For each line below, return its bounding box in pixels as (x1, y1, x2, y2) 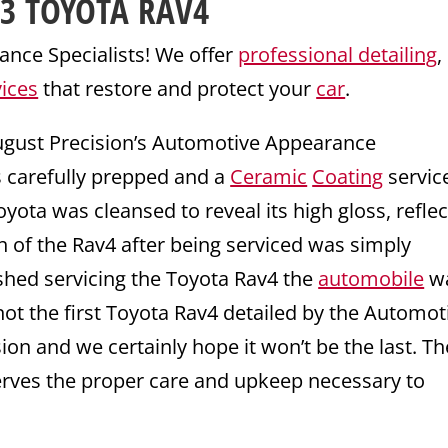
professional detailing (238, 41, 438, 69)
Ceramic (230, 163, 308, 191)
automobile (318, 265, 425, 293)
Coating (312, 163, 384, 191)
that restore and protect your (38, 75, 317, 103)
